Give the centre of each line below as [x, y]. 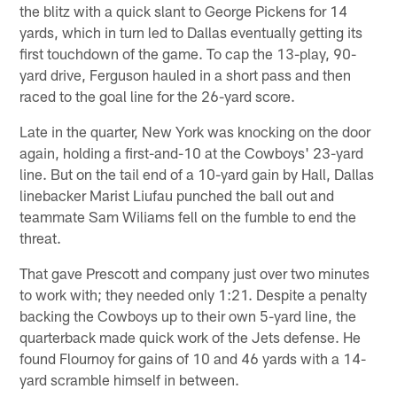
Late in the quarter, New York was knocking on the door [195, 131]
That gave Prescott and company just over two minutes [195, 272]
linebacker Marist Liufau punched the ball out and [177, 195]
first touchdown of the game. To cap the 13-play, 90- [188, 53]
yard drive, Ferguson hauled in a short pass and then [186, 74]
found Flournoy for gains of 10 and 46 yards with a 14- [193, 358]
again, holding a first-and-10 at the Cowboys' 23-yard [192, 152]
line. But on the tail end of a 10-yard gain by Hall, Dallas [197, 173]
